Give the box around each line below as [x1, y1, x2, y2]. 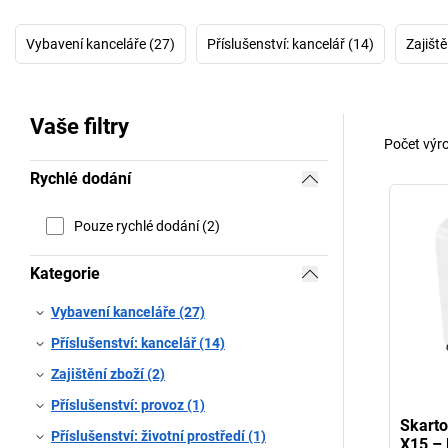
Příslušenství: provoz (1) [51, 397, 205, 413]
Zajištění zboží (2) [51, 366, 165, 382]
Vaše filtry [30, 114, 129, 139]
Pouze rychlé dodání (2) [74, 217, 220, 234]
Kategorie [30, 264, 100, 283]
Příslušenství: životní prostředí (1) [51, 428, 266, 444]
